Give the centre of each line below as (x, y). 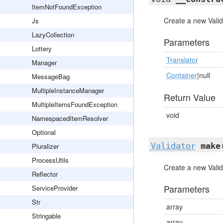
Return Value (189, 97)
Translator (182, 60)
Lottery (42, 49)
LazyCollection (53, 35)
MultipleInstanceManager (68, 90)
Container (181, 75)
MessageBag (51, 76)
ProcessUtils (50, 160)
